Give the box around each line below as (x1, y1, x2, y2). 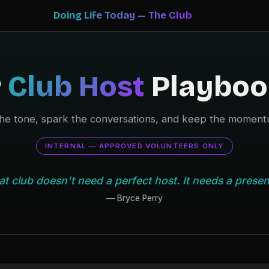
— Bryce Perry (106, 193, 163, 203)
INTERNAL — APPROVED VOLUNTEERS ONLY (44, 142, 225, 150)
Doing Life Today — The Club (53, 9, 192, 22)
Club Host (7, 69, 145, 104)
